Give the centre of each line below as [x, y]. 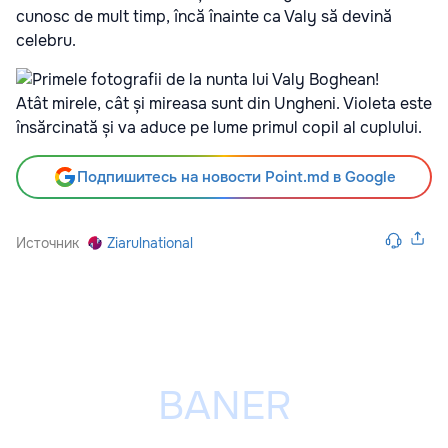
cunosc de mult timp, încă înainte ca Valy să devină [204, 16]
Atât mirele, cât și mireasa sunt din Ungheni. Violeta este [224, 103]
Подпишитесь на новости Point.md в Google [236, 177]
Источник [47, 243]
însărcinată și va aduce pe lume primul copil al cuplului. [219, 127]
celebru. [46, 40]
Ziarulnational [150, 243]
